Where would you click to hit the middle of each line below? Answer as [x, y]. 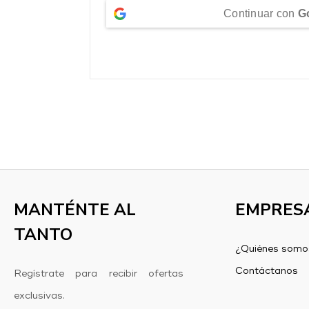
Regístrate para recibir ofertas [99, 274]
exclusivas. [39, 296]
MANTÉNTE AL [75, 210]
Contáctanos [266, 271]
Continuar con [261, 13]
